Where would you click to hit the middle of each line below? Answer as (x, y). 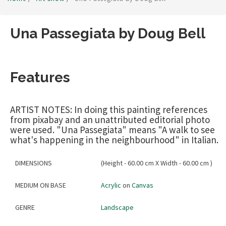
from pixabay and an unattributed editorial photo (110, 120)
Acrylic (111, 185)
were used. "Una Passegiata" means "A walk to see (112, 130)
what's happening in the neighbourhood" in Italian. (114, 140)
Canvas (143, 185)
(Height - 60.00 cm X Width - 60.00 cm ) (157, 163)
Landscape (117, 208)
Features (40, 78)
